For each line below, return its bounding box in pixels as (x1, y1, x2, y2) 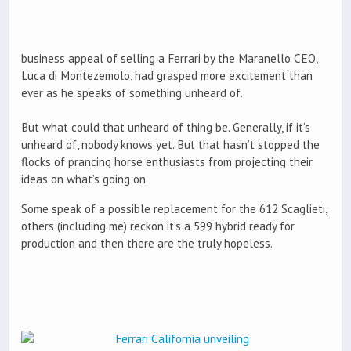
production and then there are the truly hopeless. (21, 235, 273, 251)
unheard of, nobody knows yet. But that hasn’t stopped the (21, 137, 320, 153)
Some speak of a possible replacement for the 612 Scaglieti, (21, 201, 327, 216)
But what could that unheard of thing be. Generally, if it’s (21, 120, 310, 136)
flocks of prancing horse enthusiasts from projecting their (21, 154, 313, 170)
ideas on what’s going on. (21, 172, 148, 187)
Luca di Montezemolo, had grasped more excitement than (21, 68, 313, 84)
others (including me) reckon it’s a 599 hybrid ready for (21, 218, 295, 233)
